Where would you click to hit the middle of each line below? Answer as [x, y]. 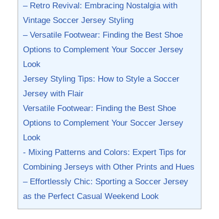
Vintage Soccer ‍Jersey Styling [78, 20]
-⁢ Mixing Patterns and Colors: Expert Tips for [104, 152]
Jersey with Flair [53, 93]
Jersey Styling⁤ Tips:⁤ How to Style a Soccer [101, 79]
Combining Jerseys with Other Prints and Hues [109, 167]
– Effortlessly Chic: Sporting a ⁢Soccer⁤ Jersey [105, 181]
